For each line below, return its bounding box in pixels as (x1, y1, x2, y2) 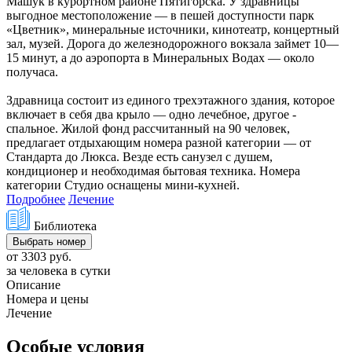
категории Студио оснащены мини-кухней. (6, 178, 240, 192)
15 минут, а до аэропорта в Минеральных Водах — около (6, 50, 314, 64)
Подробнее (6, 192, 65, 206)
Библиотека (34, 218, 97, 233)
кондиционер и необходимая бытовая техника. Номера (6, 163, 300, 178)
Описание (6, 277, 60, 291)
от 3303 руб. (6, 249, 71, 263)
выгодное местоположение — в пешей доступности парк (6, 8, 314, 22)
